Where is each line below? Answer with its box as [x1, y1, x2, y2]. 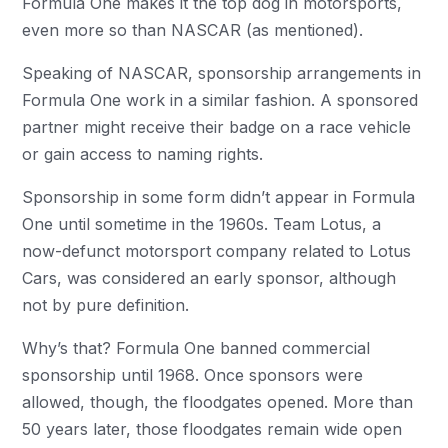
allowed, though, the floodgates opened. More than [22, 391, 414, 412]
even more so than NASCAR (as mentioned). [22, 19, 364, 40]
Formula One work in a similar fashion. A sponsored [22, 89, 419, 110]
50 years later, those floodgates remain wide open [22, 418, 403, 439]
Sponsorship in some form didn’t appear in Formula [22, 186, 416, 207]
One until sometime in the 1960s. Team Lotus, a [22, 213, 382, 234]
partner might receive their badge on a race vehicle [22, 116, 412, 137]
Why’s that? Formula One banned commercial [22, 337, 371, 358]
